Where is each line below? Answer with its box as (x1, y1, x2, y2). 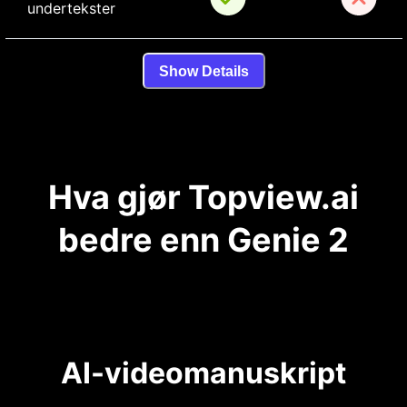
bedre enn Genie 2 (58, 220, 349, 261)
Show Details (158, 63, 249, 79)
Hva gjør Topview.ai (48, 177, 359, 218)
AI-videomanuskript (61, 355, 346, 392)
